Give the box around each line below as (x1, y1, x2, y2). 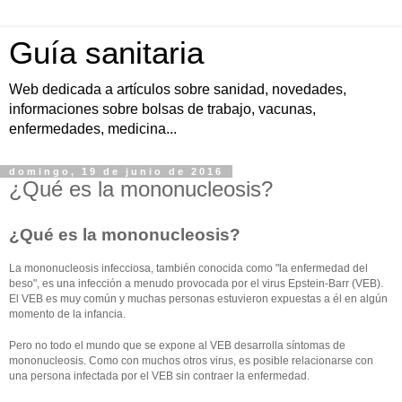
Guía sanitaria (9, 36, 204, 70)
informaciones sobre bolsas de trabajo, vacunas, (9, 101, 316, 117)
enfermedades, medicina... (9, 121, 177, 136)
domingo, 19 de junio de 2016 (9, 166, 223, 177)
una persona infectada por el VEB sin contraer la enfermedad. (9, 369, 310, 382)
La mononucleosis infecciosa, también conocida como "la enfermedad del (9, 261, 368, 275)
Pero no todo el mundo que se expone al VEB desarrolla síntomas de (9, 338, 345, 352)
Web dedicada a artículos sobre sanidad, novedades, (9, 82, 346, 97)
